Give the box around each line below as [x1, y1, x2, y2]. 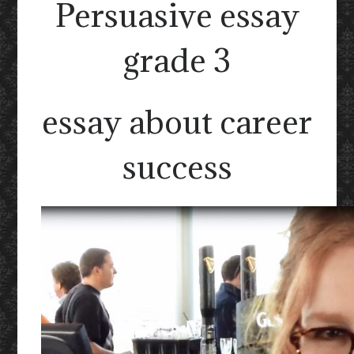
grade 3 [123, 40, 231, 81]
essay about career [42, 101, 312, 142]
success [122, 146, 232, 187]
